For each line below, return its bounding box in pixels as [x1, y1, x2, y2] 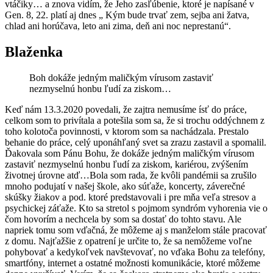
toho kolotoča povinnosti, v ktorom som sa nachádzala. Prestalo [5, 126, 249, 137]
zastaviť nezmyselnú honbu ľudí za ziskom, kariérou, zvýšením [5, 159, 248, 170]
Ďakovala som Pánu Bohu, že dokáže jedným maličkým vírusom [5, 148, 254, 159]
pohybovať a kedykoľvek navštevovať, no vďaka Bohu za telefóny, [5, 247, 265, 258]
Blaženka [5, 44, 63, 60]
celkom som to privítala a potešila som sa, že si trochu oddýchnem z [5, 115, 264, 126]
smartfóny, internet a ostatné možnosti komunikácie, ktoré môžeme [5, 258, 260, 269]
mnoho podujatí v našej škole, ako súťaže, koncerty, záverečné [5, 181, 245, 192]
